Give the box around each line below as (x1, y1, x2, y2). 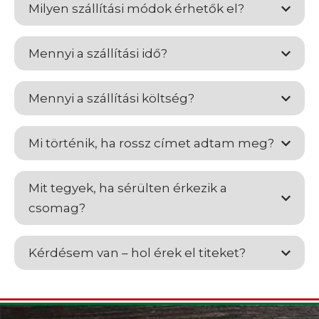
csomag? (28, 201, 85, 216)
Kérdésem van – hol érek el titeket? (28, 246, 246, 261)
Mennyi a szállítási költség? (28, 91, 194, 106)
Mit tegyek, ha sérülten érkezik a (28, 181, 227, 196)
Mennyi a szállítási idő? (28, 46, 167, 61)
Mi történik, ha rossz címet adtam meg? (28, 136, 274, 151)
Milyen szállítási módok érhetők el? (28, 1, 244, 16)
